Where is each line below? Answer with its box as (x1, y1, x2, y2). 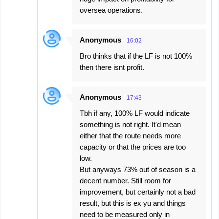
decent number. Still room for (80, 176, 171, 185)
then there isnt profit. (80, 63, 144, 71)
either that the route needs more (80, 131, 181, 140)
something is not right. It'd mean (80, 120, 181, 129)
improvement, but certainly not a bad (80, 187, 196, 196)
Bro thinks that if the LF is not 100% (80, 51, 192, 60)
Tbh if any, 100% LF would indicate (80, 109, 190, 117)
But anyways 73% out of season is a (80, 165, 196, 174)
